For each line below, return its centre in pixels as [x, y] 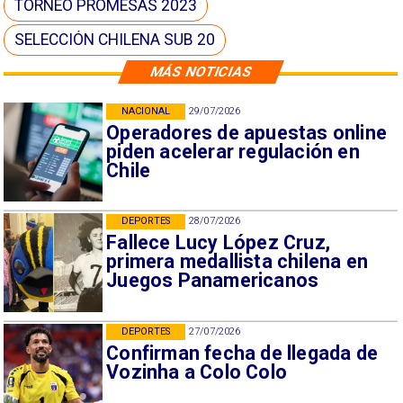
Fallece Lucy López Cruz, [219, 243]
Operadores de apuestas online [247, 132]
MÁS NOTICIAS [201, 72]
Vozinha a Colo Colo [197, 372]
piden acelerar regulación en [233, 151]
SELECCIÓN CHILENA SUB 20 [115, 40]
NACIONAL [146, 111]
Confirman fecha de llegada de [242, 353]
